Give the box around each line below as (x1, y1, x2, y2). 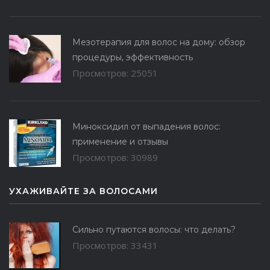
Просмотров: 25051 (72, 66, 158, 79)
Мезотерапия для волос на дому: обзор (72, 36, 245, 48)
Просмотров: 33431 (72, 239, 158, 251)
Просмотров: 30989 (72, 151, 158, 163)
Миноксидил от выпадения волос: (72, 121, 221, 132)
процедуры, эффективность (72, 51, 193, 63)
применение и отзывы (72, 136, 168, 147)
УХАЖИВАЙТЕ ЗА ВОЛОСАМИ (9, 185, 158, 196)
